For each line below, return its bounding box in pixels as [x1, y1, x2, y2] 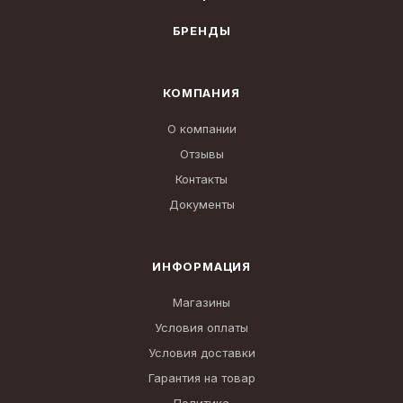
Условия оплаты [155, 320, 248, 335]
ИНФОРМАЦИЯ [152, 259, 251, 273]
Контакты [175, 172, 228, 186]
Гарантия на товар [148, 371, 255, 385]
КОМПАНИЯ [163, 85, 240, 100]
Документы [168, 197, 235, 211]
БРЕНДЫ [172, 23, 231, 38]
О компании [166, 121, 237, 136]
